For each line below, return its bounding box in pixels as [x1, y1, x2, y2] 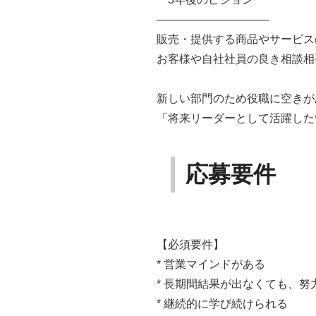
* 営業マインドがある [157, 258, 265, 270]
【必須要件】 [157, 238, 224, 250]
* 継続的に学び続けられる [157, 298, 288, 310]
